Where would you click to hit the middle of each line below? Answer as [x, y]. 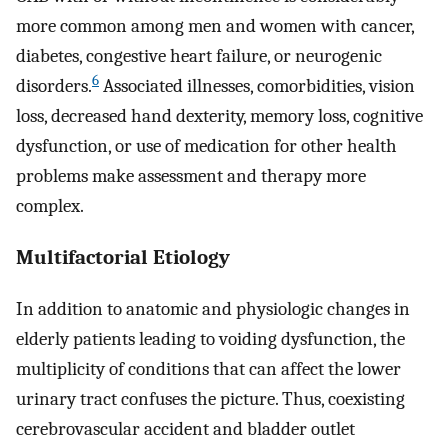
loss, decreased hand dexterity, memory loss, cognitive [219, 116]
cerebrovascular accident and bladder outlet [185, 428]
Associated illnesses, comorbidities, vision [257, 86]
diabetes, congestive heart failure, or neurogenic [199, 56]
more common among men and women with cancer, [215, 26]
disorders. [54, 86]
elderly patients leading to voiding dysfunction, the [210, 338]
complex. [50, 206]
